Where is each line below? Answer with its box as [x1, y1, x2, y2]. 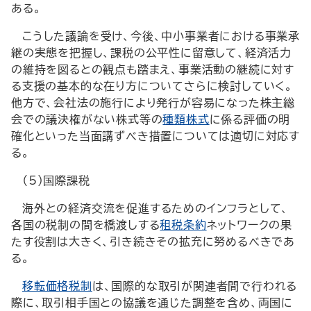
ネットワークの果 [206, 219, 293, 230]
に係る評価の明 [209, 114, 291, 125]
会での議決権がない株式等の [11, 114, 163, 125]
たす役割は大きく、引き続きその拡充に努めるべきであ [11, 236, 295, 247]
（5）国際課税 [22, 175, 90, 186]
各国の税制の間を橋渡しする [11, 219, 160, 230]
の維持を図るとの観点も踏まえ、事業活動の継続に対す [11, 64, 294, 75]
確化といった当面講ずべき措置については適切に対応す [11, 131, 300, 142]
